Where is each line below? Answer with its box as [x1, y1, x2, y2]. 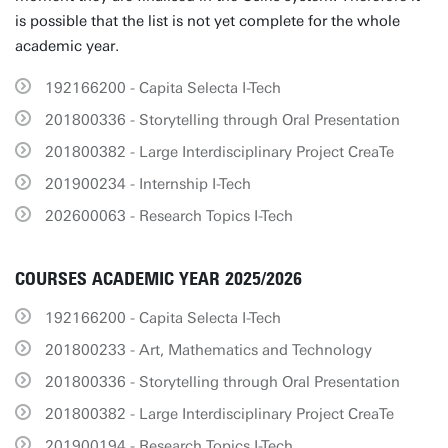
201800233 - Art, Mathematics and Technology [45, 341, 372, 359]
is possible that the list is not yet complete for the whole [15, 12, 400, 30]
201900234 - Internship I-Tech [45, 175, 251, 193]
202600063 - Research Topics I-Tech [45, 207, 293, 225]
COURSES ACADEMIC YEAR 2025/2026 [15, 268, 302, 290]
